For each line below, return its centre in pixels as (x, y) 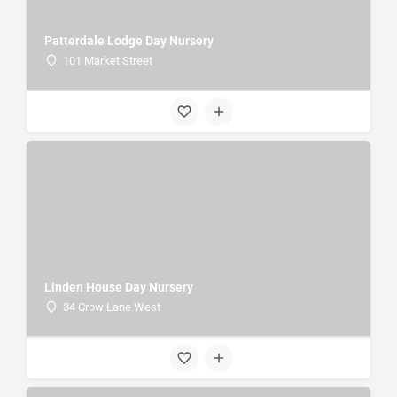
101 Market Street (108, 60)
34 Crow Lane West (112, 307)
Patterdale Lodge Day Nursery (129, 40)
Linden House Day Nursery (119, 287)
